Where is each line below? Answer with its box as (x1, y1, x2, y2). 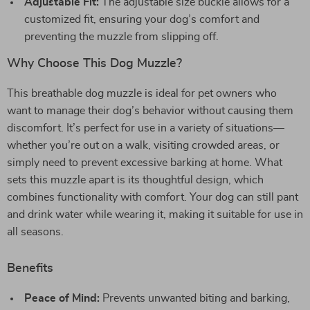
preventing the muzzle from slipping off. (24, 31, 219, 42)
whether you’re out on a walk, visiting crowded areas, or (7, 140, 280, 151)
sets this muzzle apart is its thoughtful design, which (7, 174, 264, 185)
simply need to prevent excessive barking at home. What (7, 157, 282, 168)
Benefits (7, 262, 53, 275)
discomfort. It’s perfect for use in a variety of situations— (7, 122, 284, 134)
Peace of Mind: (24, 293, 100, 304)
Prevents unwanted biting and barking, (100, 293, 290, 304)
